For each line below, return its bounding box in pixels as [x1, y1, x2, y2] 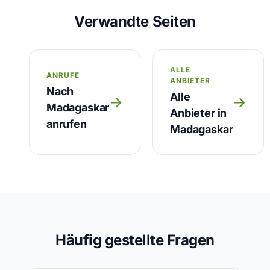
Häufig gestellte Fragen [55, 231, 215, 249]
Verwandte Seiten [74, 13, 196, 30]
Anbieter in [170, 107, 227, 119]
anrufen [46, 118, 87, 130]
